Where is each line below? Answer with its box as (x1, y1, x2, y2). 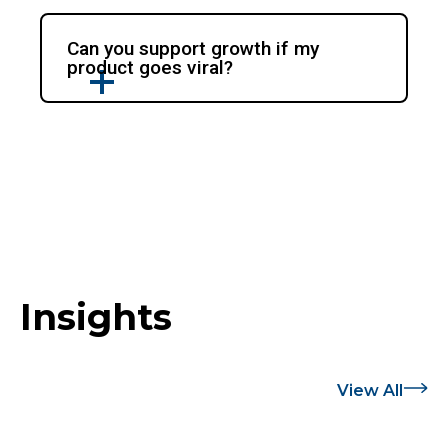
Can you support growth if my (67, 37, 320, 61)
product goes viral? (67, 56, 234, 80)
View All (337, 381, 403, 401)
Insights (20, 295, 172, 340)
